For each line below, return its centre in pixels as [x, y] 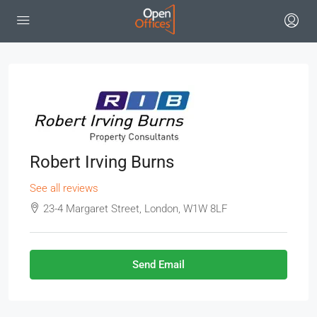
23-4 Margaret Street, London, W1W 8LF [135, 209]
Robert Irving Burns [102, 162]
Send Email [158, 265]
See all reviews [64, 188]
